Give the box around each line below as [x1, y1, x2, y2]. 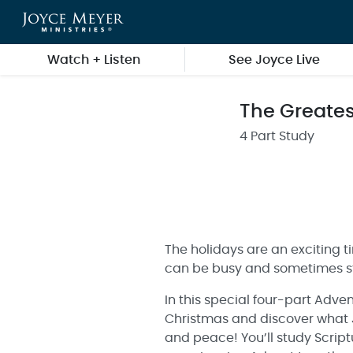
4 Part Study [240, 130, 314, 143]
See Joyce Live [229, 54, 321, 66]
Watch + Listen [46, 54, 140, 66]
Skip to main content [11, 14, 139, 27]
